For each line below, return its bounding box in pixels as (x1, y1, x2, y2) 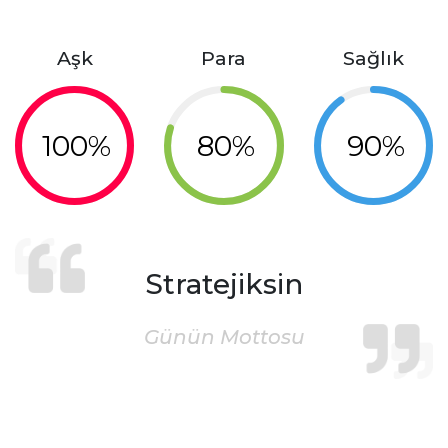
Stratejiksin (145, 267, 303, 302)
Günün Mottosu (143, 325, 305, 350)
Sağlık (342, 46, 404, 70)
